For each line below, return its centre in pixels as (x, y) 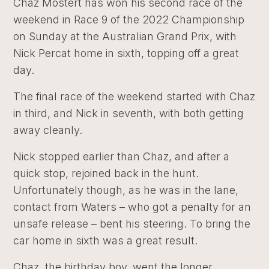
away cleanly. (48, 130)
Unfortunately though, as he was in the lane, (126, 190)
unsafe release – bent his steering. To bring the (132, 223)
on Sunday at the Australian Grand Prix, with (125, 36)
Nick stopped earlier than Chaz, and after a (122, 156)
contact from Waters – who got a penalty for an (132, 207)
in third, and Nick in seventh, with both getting (129, 113)
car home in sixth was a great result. (106, 240)
